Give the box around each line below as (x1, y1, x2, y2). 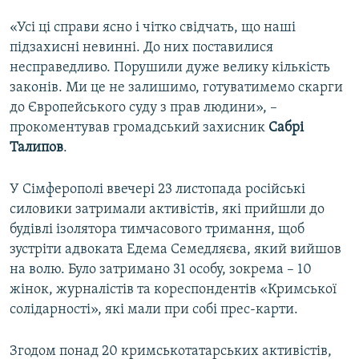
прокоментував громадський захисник (10, 120, 268, 136)
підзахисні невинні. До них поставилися (10, 40, 273, 56)
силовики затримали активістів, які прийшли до (10, 202, 325, 218)
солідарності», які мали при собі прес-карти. (10, 302, 298, 318)
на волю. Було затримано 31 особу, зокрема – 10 (10, 262, 312, 278)
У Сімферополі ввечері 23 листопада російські (10, 182, 305, 198)
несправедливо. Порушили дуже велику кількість (10, 60, 330, 76)
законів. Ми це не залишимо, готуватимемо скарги (10, 80, 343, 96)
